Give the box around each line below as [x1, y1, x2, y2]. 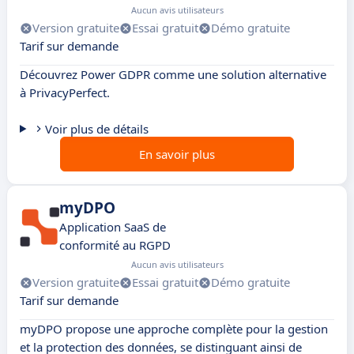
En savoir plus [139, 146, 215, 163]
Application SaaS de [59, 219, 166, 235]
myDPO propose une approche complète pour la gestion [20, 321, 328, 337]
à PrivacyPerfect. [20, 85, 110, 101]
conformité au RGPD [59, 237, 171, 254]
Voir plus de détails [44, 121, 149, 137]
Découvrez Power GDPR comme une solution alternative [20, 66, 326, 83]
